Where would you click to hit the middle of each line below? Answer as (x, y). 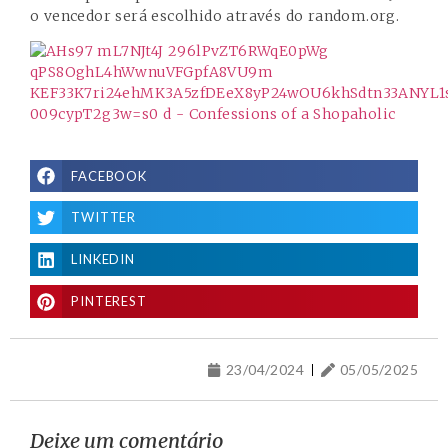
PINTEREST (109, 301)
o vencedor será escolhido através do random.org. (215, 15)
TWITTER (103, 217)
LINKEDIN (103, 259)
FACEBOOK (109, 175)
